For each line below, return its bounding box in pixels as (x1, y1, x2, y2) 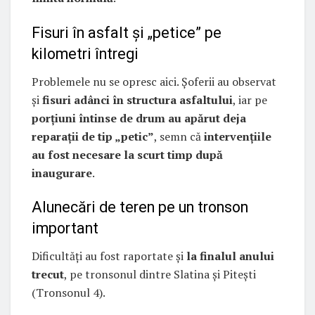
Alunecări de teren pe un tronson (32, 198, 248, 217)
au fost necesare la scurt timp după (32, 146, 223, 162)
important (32, 219, 98, 238)
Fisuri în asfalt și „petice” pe (32, 23, 221, 41)
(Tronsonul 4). (32, 284, 105, 300)
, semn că (154, 128, 204, 144)
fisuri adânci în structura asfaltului (42, 91, 233, 108)
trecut (32, 266, 64, 282)
